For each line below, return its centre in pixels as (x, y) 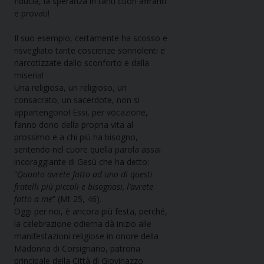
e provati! (32, 14)
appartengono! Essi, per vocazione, (81, 113)
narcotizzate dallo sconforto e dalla (82, 63)
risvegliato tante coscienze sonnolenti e (90, 51)
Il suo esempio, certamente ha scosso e (91, 38)
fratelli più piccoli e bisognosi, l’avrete (84, 187)
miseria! (29, 75)
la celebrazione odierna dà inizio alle (83, 224)
